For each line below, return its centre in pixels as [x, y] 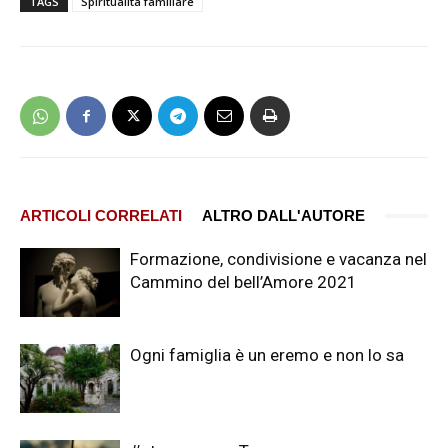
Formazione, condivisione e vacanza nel [278, 259]
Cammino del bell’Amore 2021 [243, 282]
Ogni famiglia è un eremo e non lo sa [267, 355]
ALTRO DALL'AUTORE [283, 216]
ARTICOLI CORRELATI [101, 216]
